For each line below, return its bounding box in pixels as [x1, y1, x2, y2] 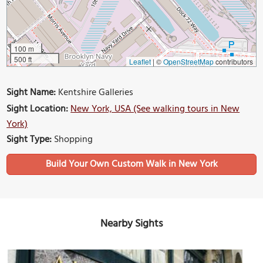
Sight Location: [6, 102, 69, 117]
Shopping [52, 132, 93, 148]
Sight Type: [6, 132, 52, 148]
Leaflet [129, 56, 151, 67]
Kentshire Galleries [56, 85, 134, 101]
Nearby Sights [100, 215, 163, 233]
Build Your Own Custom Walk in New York [45, 157, 218, 173]
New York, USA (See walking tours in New [70, 102, 240, 117]
